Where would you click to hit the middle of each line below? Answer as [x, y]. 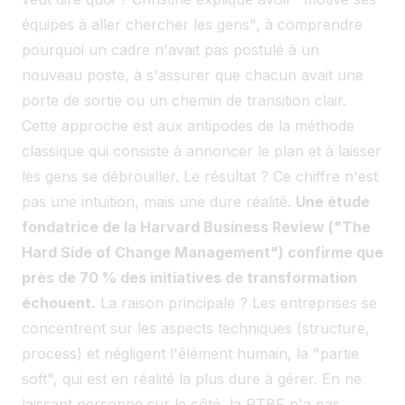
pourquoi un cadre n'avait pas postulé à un [170, 49]
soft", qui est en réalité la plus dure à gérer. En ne [192, 378]
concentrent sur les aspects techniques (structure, [196, 328]
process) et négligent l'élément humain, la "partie [190, 353]
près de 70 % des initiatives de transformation [189, 277]
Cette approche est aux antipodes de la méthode [188, 125]
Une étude [333, 201]
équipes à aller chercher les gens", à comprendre [192, 24]
